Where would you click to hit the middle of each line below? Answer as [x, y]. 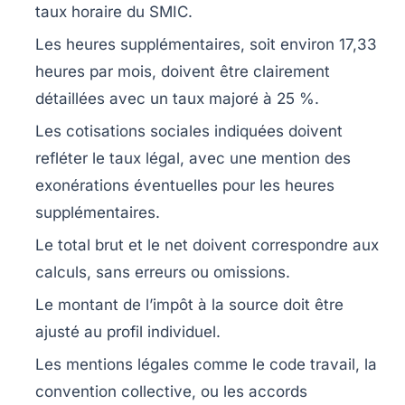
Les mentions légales [112, 365]
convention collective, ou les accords [171, 392]
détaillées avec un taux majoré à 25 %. [177, 99]
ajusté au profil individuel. [128, 332]
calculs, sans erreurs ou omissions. [163, 273]
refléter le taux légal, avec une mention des [193, 159]
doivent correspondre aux [283, 245]
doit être [311, 305]
